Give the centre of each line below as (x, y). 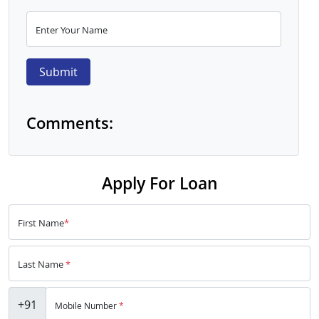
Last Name (42, 265)
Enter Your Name (72, 30)
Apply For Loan (159, 183)
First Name (41, 223)
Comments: (70, 123)
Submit (58, 72)
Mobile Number (87, 306)
